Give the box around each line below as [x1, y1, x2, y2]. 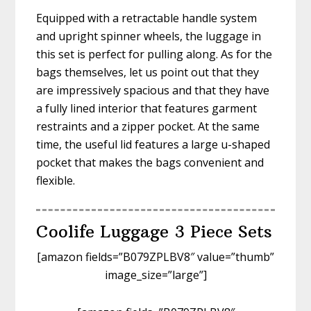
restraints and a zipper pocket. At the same [36, 119, 260, 135]
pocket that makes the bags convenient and [36, 155, 264, 171]
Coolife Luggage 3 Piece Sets [36, 221, 273, 242]
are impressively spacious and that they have [36, 83, 270, 99]
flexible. [36, 173, 76, 189]
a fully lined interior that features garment [36, 101, 258, 117]
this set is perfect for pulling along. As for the [36, 47, 273, 62]
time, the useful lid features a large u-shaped [36, 137, 271, 153]
